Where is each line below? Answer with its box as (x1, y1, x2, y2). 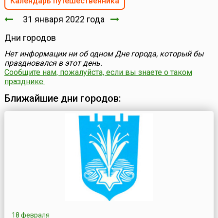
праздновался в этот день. (4, 58, 102, 68)
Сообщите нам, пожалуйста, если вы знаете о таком (4, 68, 192, 77)
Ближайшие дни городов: (4, 92, 121, 105)
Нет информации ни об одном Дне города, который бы (4, 49, 203, 59)
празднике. (4, 77, 45, 87)
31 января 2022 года (13, 14, 110, 25)
